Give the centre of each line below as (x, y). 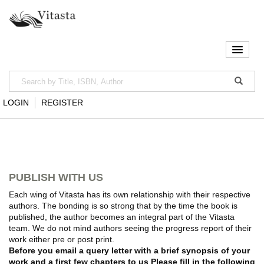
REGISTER (62, 103)
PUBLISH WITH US (56, 178)
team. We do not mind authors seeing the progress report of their (130, 228)
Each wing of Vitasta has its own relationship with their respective (130, 195)
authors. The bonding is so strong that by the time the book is (123, 206)
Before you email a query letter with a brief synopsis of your (129, 251)
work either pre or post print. (62, 240)
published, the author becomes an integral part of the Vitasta (122, 217)
